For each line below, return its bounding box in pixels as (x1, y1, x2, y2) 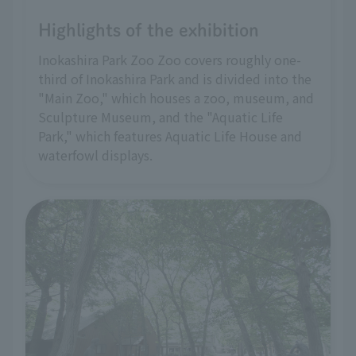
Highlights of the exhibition (38, 21, 259, 40)
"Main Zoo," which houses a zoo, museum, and (38, 88, 314, 108)
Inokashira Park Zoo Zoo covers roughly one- (38, 50, 301, 70)
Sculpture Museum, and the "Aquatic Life (38, 107, 283, 127)
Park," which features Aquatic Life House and (38, 126, 302, 146)
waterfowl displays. (38, 145, 153, 165)
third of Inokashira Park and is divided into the (38, 69, 311, 89)
